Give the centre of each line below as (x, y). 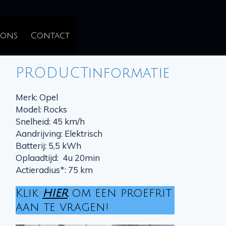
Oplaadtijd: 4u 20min (58, 158)
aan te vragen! (62, 207)
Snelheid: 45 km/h (50, 121)
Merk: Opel (37, 97)
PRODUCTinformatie (93, 73)
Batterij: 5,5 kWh (48, 146)
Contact (50, 36)
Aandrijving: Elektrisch (59, 133)
